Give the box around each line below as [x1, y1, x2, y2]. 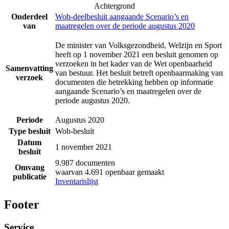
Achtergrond [94, 2, 135, 11]
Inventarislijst [55, 177, 98, 186]
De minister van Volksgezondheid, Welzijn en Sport [55, 41, 222, 50]
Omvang [14, 163, 44, 172]
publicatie [12, 172, 47, 181]
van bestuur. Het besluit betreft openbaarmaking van [55, 68, 223, 78]
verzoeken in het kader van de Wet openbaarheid [55, 59, 212, 68]
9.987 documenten [55, 158, 115, 168]
